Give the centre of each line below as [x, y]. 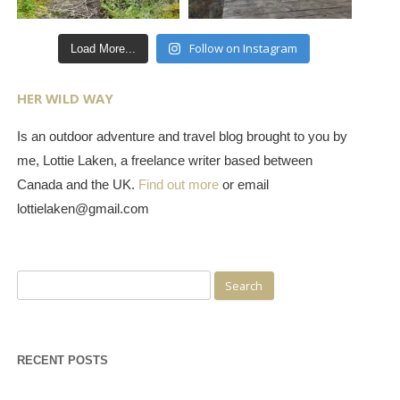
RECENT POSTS [62, 361]
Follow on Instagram [244, 48]
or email [243, 184]
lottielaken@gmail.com [83, 208]
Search [36, 281]
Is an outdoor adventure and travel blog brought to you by [182, 136]
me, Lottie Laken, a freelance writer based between [164, 160]
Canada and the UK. [77, 184]
